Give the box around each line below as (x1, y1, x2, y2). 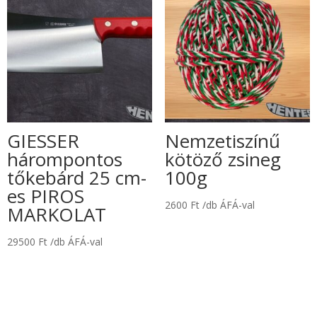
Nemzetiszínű (164, 127, 280, 154)
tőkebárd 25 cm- (7, 164, 146, 190)
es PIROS (7, 183, 84, 209)
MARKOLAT (7, 201, 106, 227)
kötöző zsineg (164, 146, 281, 172)
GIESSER (7, 127, 79, 154)
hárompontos (7, 146, 122, 172)
